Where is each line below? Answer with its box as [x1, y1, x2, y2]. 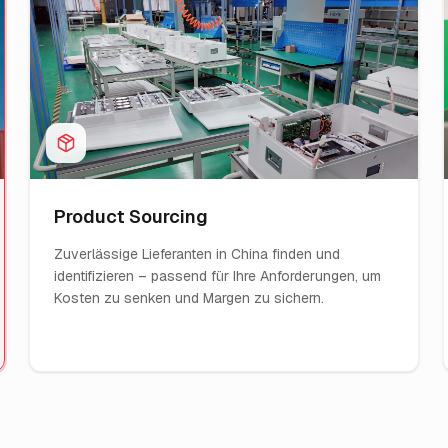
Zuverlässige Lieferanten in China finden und [54, 245, 341, 263]
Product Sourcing [54, 205, 209, 228]
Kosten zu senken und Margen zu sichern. [54, 289, 325, 307]
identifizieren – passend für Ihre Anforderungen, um [54, 267, 382, 285]
